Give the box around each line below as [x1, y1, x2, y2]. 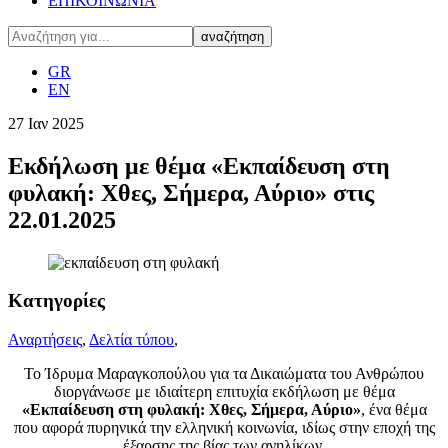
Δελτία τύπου [89, 331, 174, 349]
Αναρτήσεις [8, 331, 82, 349]
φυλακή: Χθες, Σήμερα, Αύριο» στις [8, 179, 374, 206]
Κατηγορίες [8, 290, 105, 312]
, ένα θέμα [360, 401, 427, 419]
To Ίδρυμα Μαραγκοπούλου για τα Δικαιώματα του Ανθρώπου [24, 365, 424, 383]
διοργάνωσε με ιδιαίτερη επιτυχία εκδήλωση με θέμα [53, 383, 395, 401]
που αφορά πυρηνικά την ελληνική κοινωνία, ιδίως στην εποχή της [13, 419, 435, 437]
